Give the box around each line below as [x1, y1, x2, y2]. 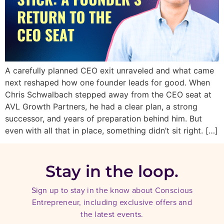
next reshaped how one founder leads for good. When [5, 77, 210, 87]
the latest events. [80, 208, 143, 220]
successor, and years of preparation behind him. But [5, 113, 202, 123]
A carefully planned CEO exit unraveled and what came [5, 65, 214, 75]
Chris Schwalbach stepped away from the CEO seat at [5, 89, 211, 99]
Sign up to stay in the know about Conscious [31, 184, 193, 196]
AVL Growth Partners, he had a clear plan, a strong [5, 101, 197, 111]
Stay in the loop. [45, 161, 178, 181]
